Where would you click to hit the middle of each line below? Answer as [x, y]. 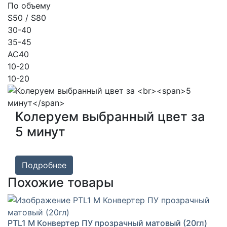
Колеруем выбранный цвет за [110, 116]
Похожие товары [61, 182]
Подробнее [44, 165]
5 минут [40, 131]
